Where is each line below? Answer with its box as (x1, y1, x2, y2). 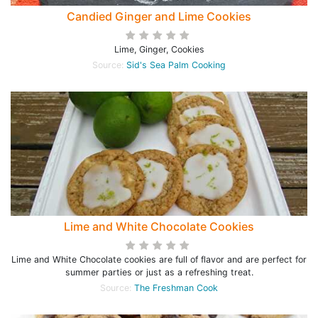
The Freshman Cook (134, 283, 218, 293)
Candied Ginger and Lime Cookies (67, 9, 251, 23)
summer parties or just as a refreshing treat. (65, 267, 253, 278)
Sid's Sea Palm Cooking (126, 60, 226, 70)
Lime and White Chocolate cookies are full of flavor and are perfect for (11, 254, 307, 265)
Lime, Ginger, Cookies (114, 44, 204, 55)
